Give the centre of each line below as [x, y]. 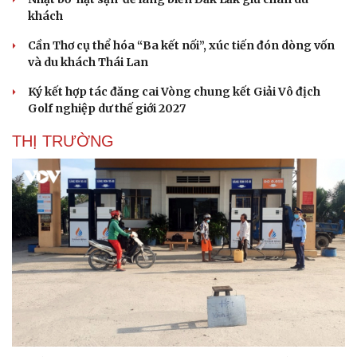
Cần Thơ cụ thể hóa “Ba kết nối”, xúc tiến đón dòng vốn [181, 46]
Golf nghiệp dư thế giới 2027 [107, 109]
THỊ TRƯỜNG [63, 141]
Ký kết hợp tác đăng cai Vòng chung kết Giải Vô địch [174, 92]
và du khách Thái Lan [88, 63]
